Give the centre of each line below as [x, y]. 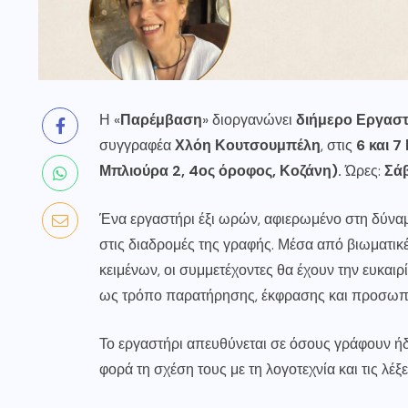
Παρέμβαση [161, 120]
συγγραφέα [137, 146]
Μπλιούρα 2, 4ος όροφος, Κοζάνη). [220, 171]
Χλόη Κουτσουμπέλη [248, 146]
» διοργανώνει [249, 120]
